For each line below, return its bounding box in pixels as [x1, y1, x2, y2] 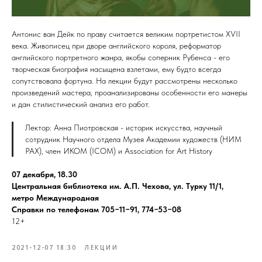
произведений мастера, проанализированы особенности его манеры [12, 87, 247, 97]
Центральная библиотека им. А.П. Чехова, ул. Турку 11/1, [12, 181, 223, 191]
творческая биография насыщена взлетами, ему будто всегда [12, 64, 221, 74]
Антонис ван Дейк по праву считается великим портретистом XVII [12, 29, 240, 39]
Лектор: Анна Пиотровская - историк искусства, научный [25, 122, 222, 132]
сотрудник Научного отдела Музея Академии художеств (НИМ [25, 134, 242, 144]
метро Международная [12, 192, 99, 202]
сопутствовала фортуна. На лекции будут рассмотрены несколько [12, 75, 237, 85]
